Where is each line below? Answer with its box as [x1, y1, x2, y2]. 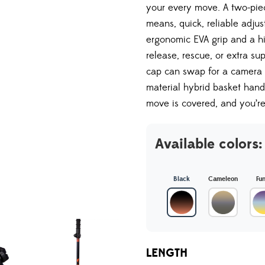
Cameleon [208, 174, 238, 183]
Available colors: [155, 135, 263, 153]
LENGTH [146, 245, 188, 261]
